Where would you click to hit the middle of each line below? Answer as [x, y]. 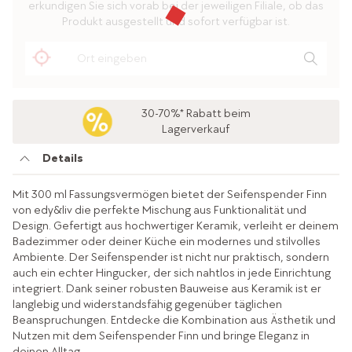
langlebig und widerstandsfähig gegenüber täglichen [147, 305]
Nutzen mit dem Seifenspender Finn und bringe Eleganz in [161, 336]
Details [62, 158]
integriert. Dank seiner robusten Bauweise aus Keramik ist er [167, 289]
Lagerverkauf [196, 130]
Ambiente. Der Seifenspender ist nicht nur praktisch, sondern [170, 258]
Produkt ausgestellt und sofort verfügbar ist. [176, 21]
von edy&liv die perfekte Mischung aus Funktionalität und [159, 211]
